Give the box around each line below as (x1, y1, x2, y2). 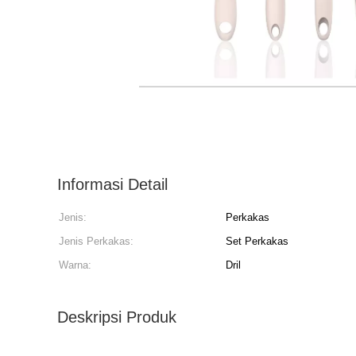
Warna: (59, 259, 91, 271)
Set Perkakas (226, 235, 288, 247)
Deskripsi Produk (57, 308, 176, 326)
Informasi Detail (57, 176, 168, 193)
